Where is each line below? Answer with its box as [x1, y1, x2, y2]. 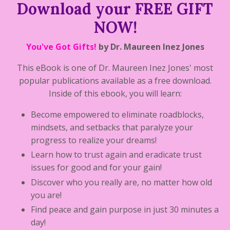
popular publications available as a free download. [18, 75, 212, 87]
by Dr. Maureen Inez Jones [96, 41, 204, 53]
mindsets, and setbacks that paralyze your [31, 122, 193, 133]
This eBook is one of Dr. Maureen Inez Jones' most [17, 62, 213, 74]
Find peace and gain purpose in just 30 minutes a [31, 203, 219, 215]
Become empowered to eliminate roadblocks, [31, 109, 204, 121]
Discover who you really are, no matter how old [31, 176, 212, 188]
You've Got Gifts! [26, 41, 97, 53]
